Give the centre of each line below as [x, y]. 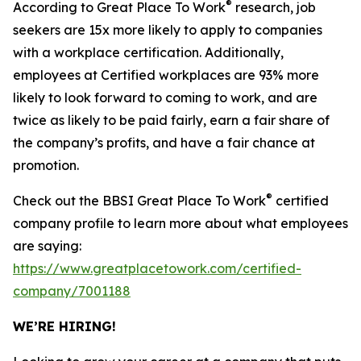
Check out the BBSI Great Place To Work [139, 201]
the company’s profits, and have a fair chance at [164, 143]
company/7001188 [72, 291]
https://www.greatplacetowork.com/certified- [157, 268]
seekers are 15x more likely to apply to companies [168, 30]
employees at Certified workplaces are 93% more [166, 75]
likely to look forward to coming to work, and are [165, 98]
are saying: [47, 246]
